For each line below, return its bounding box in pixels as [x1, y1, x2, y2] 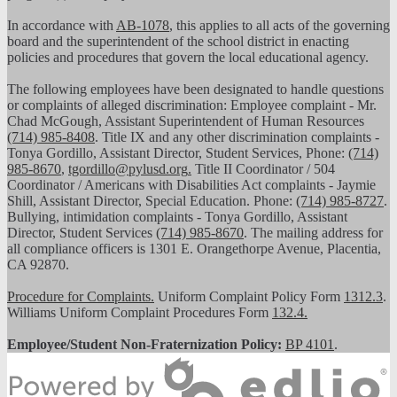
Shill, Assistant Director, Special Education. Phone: [7, 193, 296, 209]
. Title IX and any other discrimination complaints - [95, 129, 379, 145]
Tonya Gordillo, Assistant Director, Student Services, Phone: [7, 145, 348, 161]
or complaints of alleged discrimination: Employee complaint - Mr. [7, 97, 377, 113]
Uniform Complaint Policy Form [154, 289, 344, 305]
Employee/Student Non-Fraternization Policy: [7, 337, 282, 353]
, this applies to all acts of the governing [169, 18, 390, 34]
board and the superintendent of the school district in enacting [7, 34, 349, 50]
